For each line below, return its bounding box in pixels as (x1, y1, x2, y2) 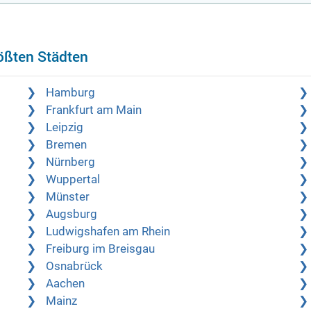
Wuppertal (46, 173, 101, 187)
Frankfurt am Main (46, 103, 142, 117)
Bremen (46, 138, 87, 152)
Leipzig (46, 121, 84, 135)
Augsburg (46, 208, 98, 221)
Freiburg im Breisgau (46, 242, 155, 256)
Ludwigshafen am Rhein (46, 225, 171, 239)
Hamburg (46, 86, 96, 100)
